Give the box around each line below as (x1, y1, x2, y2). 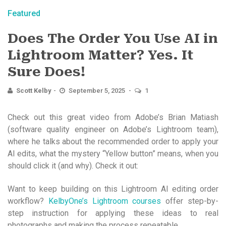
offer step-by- (161, 196, 219, 206)
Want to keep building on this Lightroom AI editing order (8, 184, 218, 194)
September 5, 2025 (69, 86, 127, 94)
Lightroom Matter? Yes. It (8, 47, 193, 63)
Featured (8, 8, 40, 18)
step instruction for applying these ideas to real (8, 208, 218, 218)
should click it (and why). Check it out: (8, 160, 138, 171)
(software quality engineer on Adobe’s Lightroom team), (8, 124, 218, 134)
